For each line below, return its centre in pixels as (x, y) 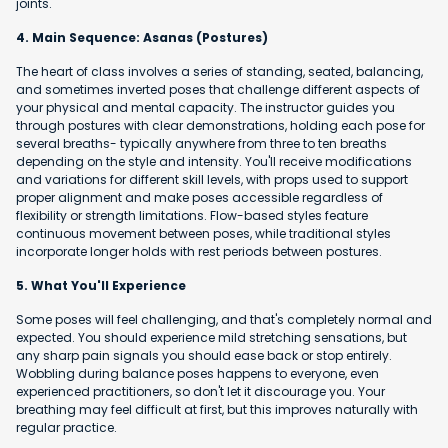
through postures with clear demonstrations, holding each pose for (220, 125)
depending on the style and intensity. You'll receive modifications (214, 161)
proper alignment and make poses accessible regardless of (199, 197)
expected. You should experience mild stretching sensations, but (211, 337)
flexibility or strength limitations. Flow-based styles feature (192, 215)
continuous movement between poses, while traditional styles (203, 233)
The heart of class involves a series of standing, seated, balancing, (219, 71)
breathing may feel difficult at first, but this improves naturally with (217, 409)
